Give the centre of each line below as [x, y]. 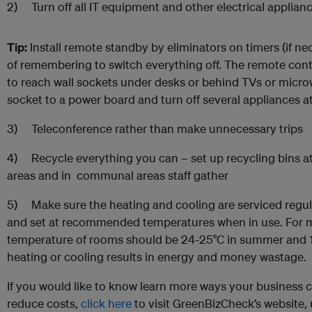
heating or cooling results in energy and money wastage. [157, 257]
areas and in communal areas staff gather [118, 175]
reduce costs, [44, 303]
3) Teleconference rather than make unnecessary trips [155, 128]
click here [106, 303]
